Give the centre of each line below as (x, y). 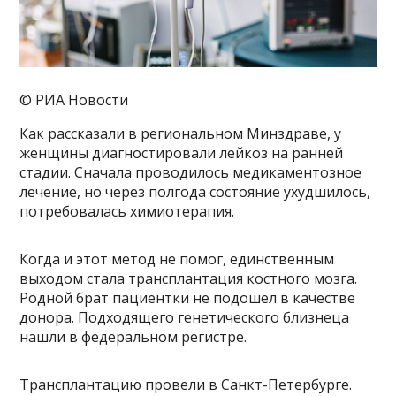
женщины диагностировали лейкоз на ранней (182, 153)
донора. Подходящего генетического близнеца (185, 318)
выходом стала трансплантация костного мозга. (189, 279)
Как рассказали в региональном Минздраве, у (181, 134)
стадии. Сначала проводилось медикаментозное (191, 173)
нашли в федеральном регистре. (133, 337)
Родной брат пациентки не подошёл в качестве (188, 298)
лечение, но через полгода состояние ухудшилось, (195, 192)
